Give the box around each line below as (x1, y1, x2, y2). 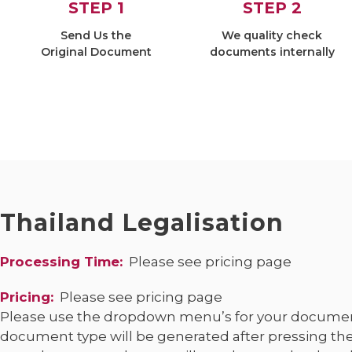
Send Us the (60, 28, 131, 42)
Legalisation (123, 208, 284, 237)
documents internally (209, 45, 335, 59)
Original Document (40, 45, 152, 59)
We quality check (222, 28, 322, 42)
